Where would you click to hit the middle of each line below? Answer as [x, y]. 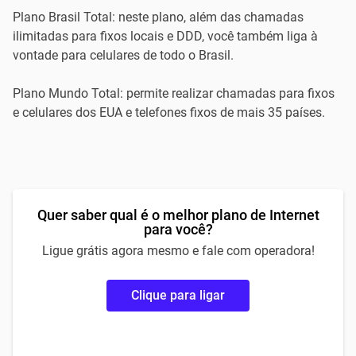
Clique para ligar [178, 295]
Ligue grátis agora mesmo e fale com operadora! [178, 251]
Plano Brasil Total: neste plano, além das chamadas [158, 17]
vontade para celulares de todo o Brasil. [123, 55]
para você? [178, 229]
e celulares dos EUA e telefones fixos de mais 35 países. [169, 112]
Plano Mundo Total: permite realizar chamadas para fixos [174, 93]
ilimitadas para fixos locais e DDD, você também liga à [165, 36]
